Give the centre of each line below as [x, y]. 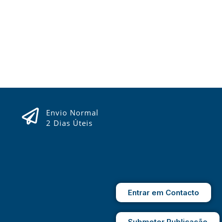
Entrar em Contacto [164, 192]
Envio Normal [72, 112]
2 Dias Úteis [69, 123]
